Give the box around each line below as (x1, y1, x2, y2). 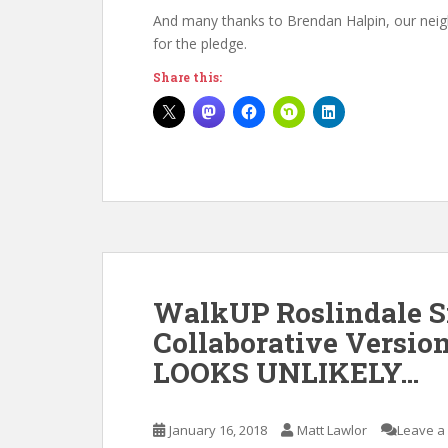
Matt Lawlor (297, 421, 367, 439)
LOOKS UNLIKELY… (153, 354, 419, 391)
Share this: (153, 69, 222, 85)
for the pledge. (153, 34, 247, 53)
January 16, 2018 (169, 421, 267, 439)
